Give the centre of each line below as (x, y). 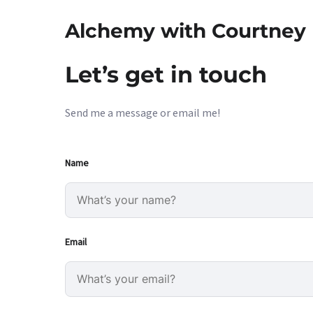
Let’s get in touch (166, 74)
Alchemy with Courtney (185, 31)
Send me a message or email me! (143, 113)
